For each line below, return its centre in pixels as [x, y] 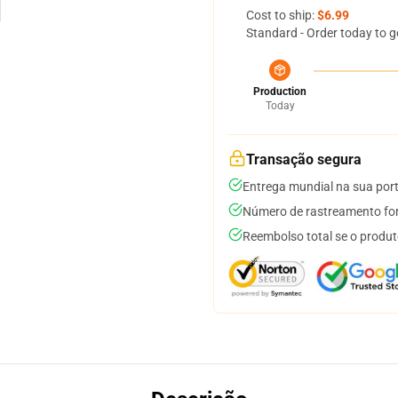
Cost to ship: [282, 15]
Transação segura [304, 159]
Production [280, 92]
